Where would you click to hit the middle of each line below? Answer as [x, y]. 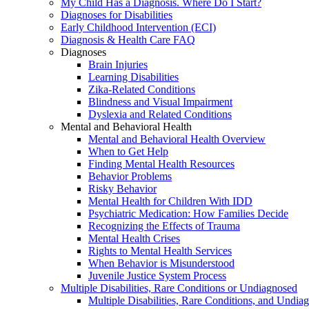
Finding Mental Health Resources [161, 164]
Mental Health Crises [134, 239]
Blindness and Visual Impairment [160, 102]
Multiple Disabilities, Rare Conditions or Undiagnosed [179, 288]
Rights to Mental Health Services [160, 251]
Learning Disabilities [133, 77]
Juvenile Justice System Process [157, 276]
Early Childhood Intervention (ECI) [138, 28]
